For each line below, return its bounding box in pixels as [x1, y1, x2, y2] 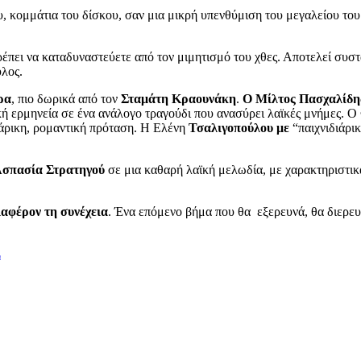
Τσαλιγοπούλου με [185, 120, 289, 135]
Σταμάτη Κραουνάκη [121, 91, 236, 106]
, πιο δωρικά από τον [11, 91, 121, 106]
